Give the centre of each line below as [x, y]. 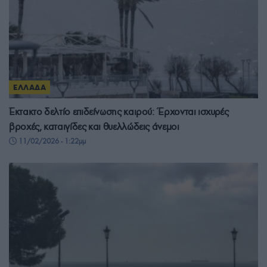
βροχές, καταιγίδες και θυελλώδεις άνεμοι [94, 127]
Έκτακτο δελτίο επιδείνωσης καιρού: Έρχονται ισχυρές [119, 112]
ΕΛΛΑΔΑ [30, 88]
